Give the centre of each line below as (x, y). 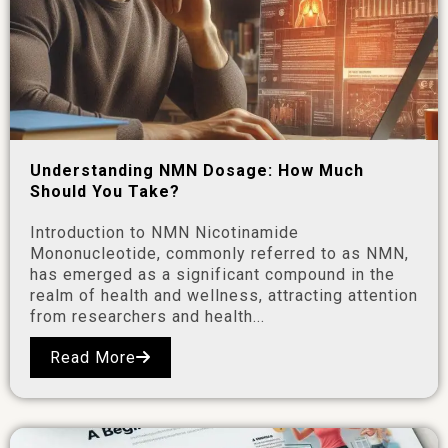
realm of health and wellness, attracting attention (224, 295)
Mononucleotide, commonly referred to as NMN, (219, 253)
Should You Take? (105, 191)
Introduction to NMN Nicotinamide (164, 232)
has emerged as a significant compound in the (212, 274)
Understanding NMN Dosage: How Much (197, 170)
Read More (93, 357)
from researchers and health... (147, 316)
